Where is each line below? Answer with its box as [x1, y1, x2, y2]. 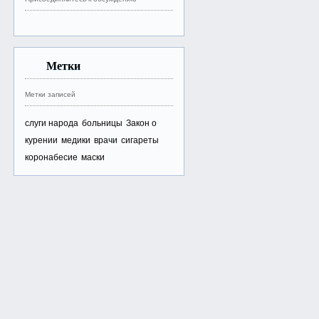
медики [61, 134, 91, 145]
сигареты [121, 134, 159, 145]
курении [25, 134, 58, 145]
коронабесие [25, 151, 78, 162]
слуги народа [25, 117, 79, 128]
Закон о [126, 117, 157, 128]
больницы [82, 117, 123, 128]
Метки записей [25, 89, 76, 99]
